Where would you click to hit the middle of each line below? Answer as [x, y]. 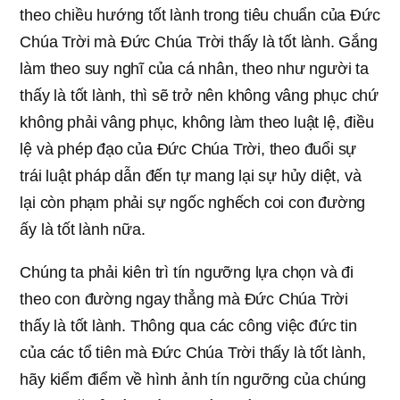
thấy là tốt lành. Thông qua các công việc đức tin [188, 326]
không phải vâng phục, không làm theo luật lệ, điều [197, 122]
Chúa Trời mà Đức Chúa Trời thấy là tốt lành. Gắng [199, 42]
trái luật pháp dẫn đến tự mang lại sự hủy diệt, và [191, 176]
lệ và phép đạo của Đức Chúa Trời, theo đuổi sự [188, 149]
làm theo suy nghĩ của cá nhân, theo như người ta [194, 69]
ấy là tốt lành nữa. [83, 229]
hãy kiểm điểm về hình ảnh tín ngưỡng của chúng [193, 379]
